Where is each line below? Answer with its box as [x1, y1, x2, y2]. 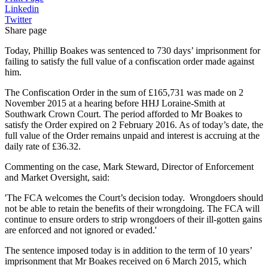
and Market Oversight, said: [5, 172, 109, 183]
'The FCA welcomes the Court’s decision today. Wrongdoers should [5, 193, 263, 203]
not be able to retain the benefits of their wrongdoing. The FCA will [5, 203, 260, 214]
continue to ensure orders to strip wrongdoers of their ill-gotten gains [5, 214, 262, 225]
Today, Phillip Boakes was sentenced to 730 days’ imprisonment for [5, 45, 260, 56]
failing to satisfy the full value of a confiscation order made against [5, 56, 254, 67]
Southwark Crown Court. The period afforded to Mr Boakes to [5, 109, 242, 120]
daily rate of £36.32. [5, 141, 83, 152]
